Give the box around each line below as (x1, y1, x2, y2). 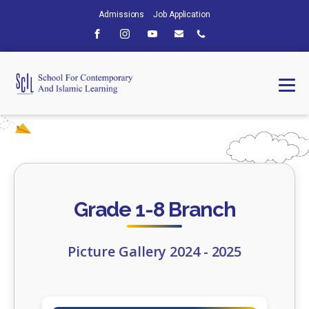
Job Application (153, 10, 210, 19)
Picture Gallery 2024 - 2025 (67, 242, 242, 261)
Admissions (99, 10, 145, 19)
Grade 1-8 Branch (73, 197, 236, 222)
